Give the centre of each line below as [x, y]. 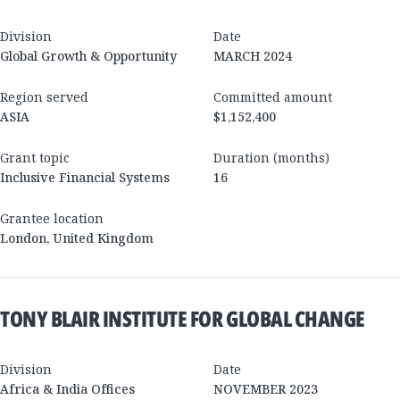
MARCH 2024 [253, 55]
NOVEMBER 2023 [266, 388]
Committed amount [273, 96]
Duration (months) [271, 157]
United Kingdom [103, 237]
